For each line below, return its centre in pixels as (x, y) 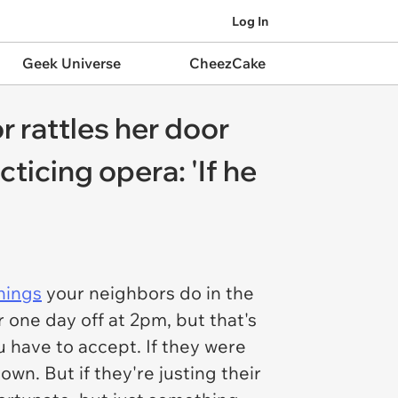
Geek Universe (71, 63)
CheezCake (227, 63)
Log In (250, 21)
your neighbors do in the (148, 293)
